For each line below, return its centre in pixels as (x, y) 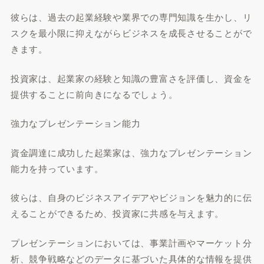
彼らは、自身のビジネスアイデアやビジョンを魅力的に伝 (131, 197)
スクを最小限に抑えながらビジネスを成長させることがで (131, 33)
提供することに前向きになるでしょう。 (94, 94)
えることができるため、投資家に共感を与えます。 (117, 213)
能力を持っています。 (57, 168)
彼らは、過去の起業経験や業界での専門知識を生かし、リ (131, 17)
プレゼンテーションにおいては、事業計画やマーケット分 (131, 242)
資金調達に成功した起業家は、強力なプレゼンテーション (131, 152)
